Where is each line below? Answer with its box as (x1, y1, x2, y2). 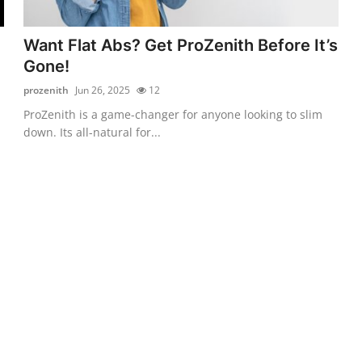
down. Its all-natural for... (23, 124, 162, 140)
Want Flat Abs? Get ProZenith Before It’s (23, 35, 339, 55)
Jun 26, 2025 (75, 82, 131, 97)
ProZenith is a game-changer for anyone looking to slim (23, 106, 323, 122)
